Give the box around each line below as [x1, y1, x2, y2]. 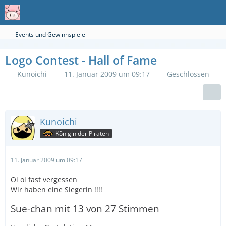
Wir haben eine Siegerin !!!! [11, 185, 102, 194]
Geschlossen [167, 69, 209, 79]
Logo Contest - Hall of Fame [5, 52, 157, 68]
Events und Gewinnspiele [15, 30, 85, 39]
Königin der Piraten [55, 129, 109, 138]
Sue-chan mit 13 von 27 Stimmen [11, 202, 159, 215]
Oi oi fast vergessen [11, 175, 77, 184]
